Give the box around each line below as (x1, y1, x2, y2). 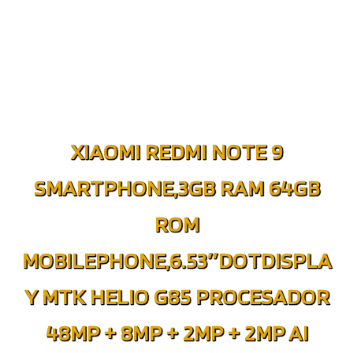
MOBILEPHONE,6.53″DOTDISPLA (21, 247, 332, 273)
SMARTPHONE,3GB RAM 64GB (33, 174, 320, 201)
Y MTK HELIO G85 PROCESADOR (24, 283, 329, 310)
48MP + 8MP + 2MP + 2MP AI (45, 319, 308, 346)
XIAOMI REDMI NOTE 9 (70, 138, 283, 165)
